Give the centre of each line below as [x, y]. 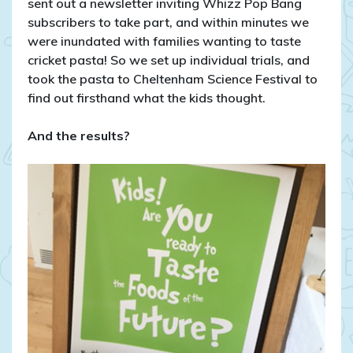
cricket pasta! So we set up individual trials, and [169, 60]
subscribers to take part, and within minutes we [168, 22]
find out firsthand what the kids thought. [147, 98]
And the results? [79, 136]
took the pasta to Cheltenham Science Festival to [173, 79]
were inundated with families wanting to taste [164, 41]
